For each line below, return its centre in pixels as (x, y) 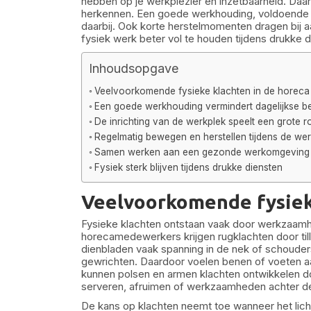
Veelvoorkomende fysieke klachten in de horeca (202, 91)
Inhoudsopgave (134, 68)
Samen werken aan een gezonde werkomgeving (202, 152)
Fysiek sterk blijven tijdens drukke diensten (188, 167)
